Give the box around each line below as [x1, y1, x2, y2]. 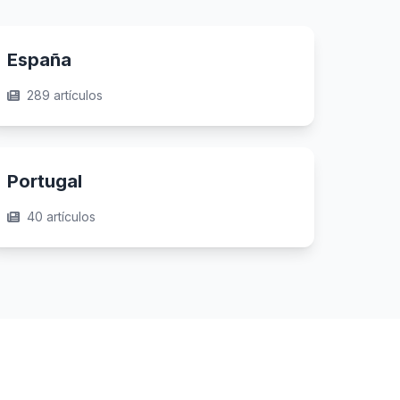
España [7, 49, 71, 71]
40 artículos [27, 209, 96, 224]
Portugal [7, 171, 82, 192]
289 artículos [27, 87, 103, 103]
